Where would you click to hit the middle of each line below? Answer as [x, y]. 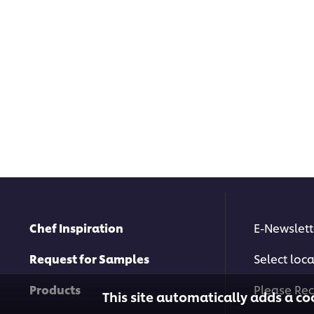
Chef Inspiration [76, 227]
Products [55, 289]
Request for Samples [89, 258]
